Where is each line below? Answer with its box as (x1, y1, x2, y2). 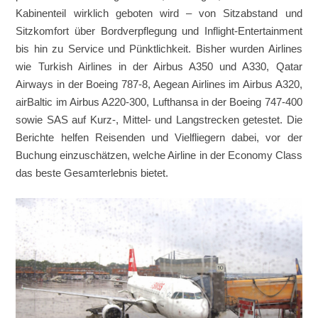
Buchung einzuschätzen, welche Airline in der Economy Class (16, 149, 302, 161)
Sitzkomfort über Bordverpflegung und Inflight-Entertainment (16, 25, 302, 37)
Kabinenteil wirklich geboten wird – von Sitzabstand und (16, 7, 302, 19)
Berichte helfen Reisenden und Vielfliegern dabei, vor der (16, 131, 302, 143)
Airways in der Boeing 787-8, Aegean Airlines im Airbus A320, (16, 78, 302, 90)
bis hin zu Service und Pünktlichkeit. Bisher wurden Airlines (16, 43, 302, 55)
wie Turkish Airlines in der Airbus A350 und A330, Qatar (16, 60, 302, 72)
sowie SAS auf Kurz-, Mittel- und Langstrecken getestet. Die (16, 114, 302, 126)
